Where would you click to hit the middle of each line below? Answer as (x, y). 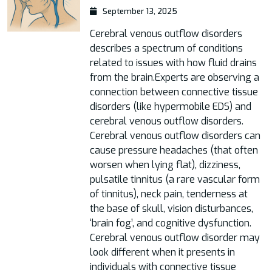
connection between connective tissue (174, 92)
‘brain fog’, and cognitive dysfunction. (171, 223)
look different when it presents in (162, 252)
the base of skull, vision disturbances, (172, 209)
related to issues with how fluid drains (173, 63)
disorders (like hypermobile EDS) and (171, 107)
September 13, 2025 (139, 11)
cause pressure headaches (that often (174, 150)
